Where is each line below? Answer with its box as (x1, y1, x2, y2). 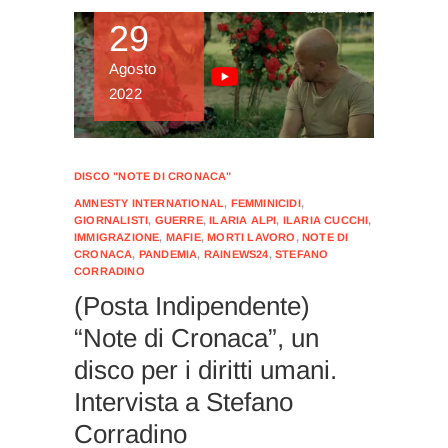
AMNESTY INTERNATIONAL (74, 196, 225, 209)
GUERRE (154, 213, 203, 226)
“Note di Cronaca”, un (74, 322, 319, 353)
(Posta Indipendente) (74, 290, 310, 321)
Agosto (109, 59, 157, 77)
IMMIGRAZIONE (74, 230, 160, 243)
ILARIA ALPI (209, 213, 277, 226)
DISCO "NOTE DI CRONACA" (74, 169, 232, 182)
